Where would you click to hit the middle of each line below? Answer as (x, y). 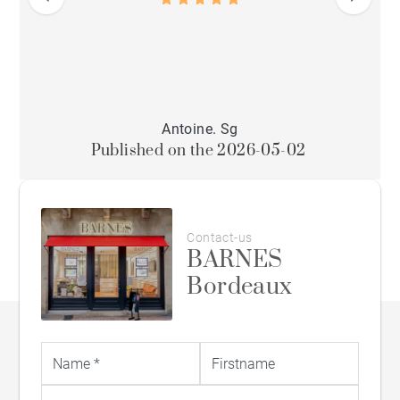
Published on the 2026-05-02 (198, 151)
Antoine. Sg (200, 129)
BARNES (235, 260)
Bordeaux (240, 287)
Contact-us (220, 237)
